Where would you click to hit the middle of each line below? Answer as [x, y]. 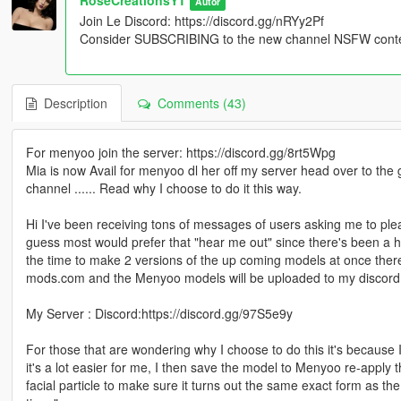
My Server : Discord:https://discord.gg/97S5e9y [159, 313]
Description [72, 102]
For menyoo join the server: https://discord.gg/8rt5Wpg [180, 152]
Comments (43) [198, 102]
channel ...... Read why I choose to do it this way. [163, 188]
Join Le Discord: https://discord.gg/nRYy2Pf [201, 20]
